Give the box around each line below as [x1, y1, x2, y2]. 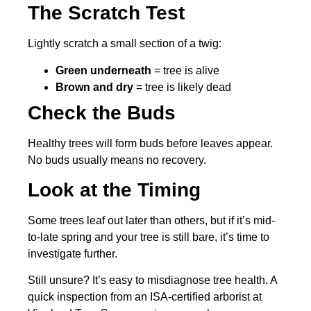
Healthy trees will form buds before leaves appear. [28, 137, 273, 149]
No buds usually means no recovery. [28, 153, 206, 166]
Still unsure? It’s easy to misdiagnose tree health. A [28, 274, 277, 287]
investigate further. [28, 247, 117, 260]
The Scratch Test [28, 2, 185, 24]
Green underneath [56, 64, 151, 76]
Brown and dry [56, 81, 133, 93]
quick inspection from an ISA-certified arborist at [28, 291, 262, 303]
